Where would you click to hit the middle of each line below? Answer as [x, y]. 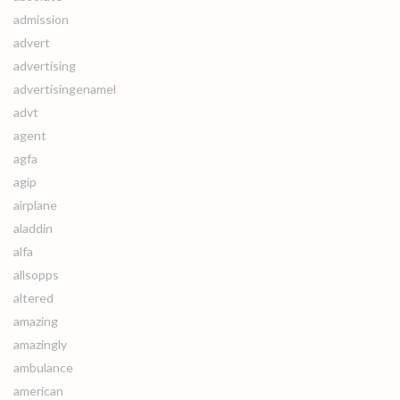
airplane [35, 205]
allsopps [36, 275]
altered [33, 298]
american [38, 391]
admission [41, 19]
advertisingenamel [65, 89]
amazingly [40, 344]
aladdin [33, 228]
